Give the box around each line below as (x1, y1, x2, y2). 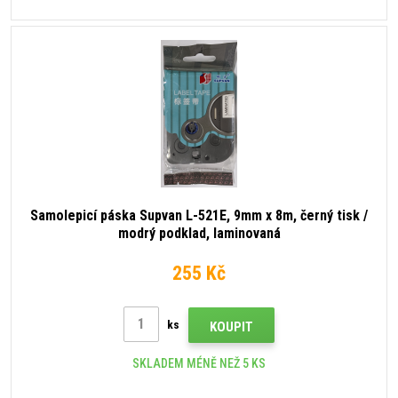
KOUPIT (210, 319, 253, 336)
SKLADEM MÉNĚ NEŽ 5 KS (132, 356, 266, 371)
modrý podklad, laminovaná (117, 224, 281, 242)
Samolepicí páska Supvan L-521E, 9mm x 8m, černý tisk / (30, 206, 368, 224)
